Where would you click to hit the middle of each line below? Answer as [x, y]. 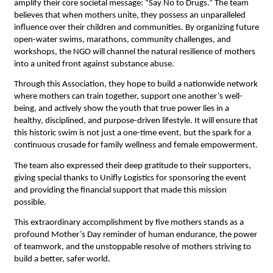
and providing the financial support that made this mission [120, 190]
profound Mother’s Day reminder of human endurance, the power [135, 235]
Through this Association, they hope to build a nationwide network [136, 85]
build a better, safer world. [62, 259]
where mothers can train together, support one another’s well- [128, 97]
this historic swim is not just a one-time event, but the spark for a [132, 133]
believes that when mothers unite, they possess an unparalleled [129, 16]
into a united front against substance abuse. [94, 64]
